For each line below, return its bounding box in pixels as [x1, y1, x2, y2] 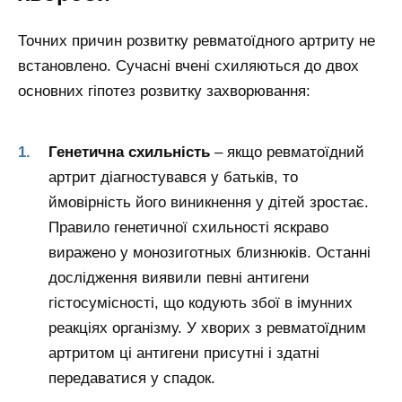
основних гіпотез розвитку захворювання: [18, 82, 310, 100]
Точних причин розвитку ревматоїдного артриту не [18, 31, 375, 49]
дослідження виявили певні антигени [48, 269, 310, 287]
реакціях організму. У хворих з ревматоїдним [48, 319, 366, 337]
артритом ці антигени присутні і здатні [48, 345, 319, 363]
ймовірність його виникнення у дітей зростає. [48, 194, 369, 212]
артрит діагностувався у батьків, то [48, 169, 298, 187]
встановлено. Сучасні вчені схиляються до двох [18, 57, 359, 74]
